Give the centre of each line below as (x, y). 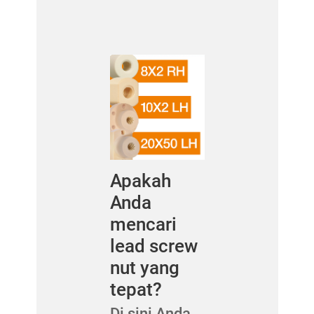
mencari (143, 224)
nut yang (144, 267)
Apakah (140, 180)
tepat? (136, 289)
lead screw (153, 246)
